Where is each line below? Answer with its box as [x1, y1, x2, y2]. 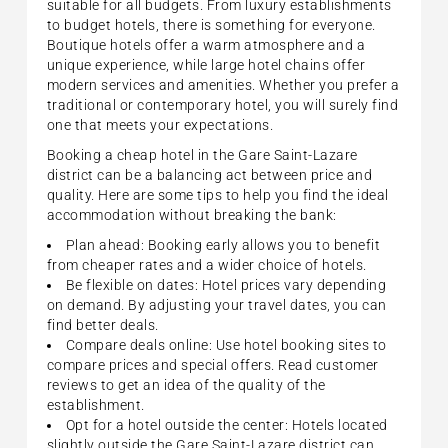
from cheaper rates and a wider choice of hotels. [46, 256, 367, 273]
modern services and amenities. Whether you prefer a [46, 76, 400, 93]
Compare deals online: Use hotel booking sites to [65, 336, 387, 353]
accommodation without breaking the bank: [46, 206, 337, 223]
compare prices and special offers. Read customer [46, 356, 379, 373]
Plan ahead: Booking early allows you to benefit [65, 236, 381, 253]
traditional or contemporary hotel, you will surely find [46, 96, 399, 113]
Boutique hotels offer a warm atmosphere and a [46, 36, 366, 53]
